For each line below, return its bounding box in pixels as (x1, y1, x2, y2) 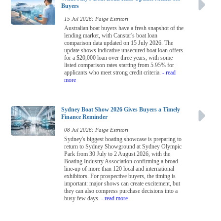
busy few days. (64, 195, 100, 202)
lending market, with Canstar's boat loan (64, 32, 157, 39)
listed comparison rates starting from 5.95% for (64, 62, 174, 69)
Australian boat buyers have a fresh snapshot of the (64, 25, 184, 32)
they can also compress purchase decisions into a (64, 187, 178, 195)
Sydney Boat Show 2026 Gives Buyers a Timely (61, 106, 180, 113)
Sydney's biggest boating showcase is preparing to (64, 136, 182, 143)
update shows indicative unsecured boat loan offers (64, 47, 183, 54)
